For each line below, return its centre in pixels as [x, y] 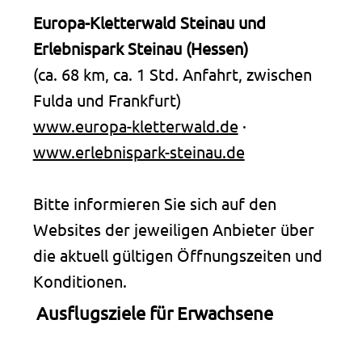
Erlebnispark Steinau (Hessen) [140, 48]
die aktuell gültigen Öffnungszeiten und [177, 255]
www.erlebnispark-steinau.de [139, 151]
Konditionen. [80, 280]
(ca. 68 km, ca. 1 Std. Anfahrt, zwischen [172, 74]
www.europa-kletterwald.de [135, 125]
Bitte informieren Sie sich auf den [154, 203]
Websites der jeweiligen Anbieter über [173, 229]
